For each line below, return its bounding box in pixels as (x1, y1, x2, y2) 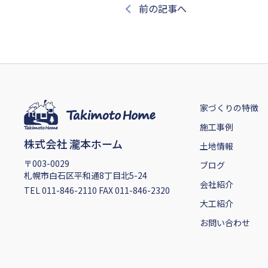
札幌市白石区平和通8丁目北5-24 (24, 169, 147, 182)
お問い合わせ (200, 217, 250, 229)
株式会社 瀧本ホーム (24, 136, 123, 152)
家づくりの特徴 (200, 102, 258, 114)
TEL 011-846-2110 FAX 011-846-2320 (24, 184, 170, 197)
